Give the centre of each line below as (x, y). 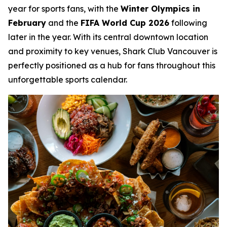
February (27, 23)
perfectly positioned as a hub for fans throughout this (112, 65)
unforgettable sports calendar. (68, 79)
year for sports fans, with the (64, 8)
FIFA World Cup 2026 (125, 23)
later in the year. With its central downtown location (108, 37)
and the (63, 23)
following (188, 23)
